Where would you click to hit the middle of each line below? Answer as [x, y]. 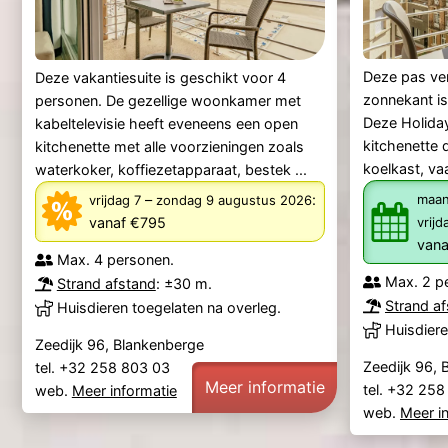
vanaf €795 [127, 223]
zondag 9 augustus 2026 [258, 200]
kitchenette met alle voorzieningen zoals [169, 146]
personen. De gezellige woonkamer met [167, 100]
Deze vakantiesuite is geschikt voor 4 [160, 77]
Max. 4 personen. [115, 260]
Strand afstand [106, 284]
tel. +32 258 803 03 [104, 367]
